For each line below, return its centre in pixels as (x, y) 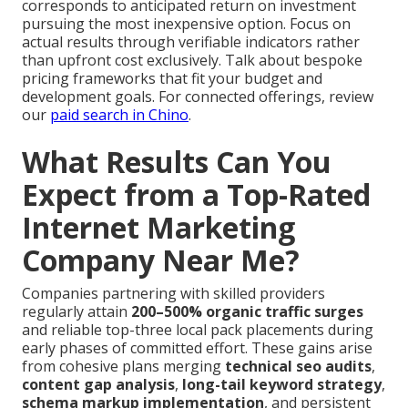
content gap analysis (98, 385)
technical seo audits (298, 367)
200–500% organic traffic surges (247, 312)
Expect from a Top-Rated (196, 195)
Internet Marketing (158, 228)
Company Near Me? (161, 260)
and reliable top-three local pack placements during (198, 330)
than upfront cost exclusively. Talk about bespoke (192, 61)
